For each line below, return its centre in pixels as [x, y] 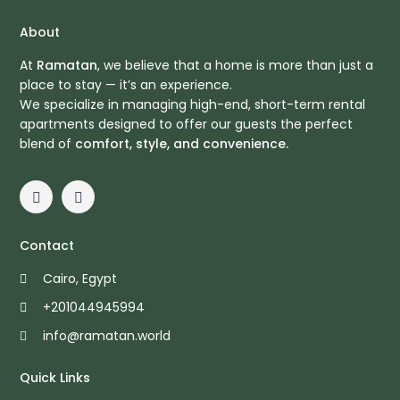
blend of [48, 144]
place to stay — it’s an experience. [126, 85]
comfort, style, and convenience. [182, 144]
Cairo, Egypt [80, 279]
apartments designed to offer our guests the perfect [187, 125]
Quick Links [55, 378]
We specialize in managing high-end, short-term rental [193, 105]
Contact [47, 246]
